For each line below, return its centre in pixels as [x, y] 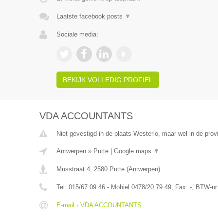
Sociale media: [77, 34]
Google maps [133, 151]
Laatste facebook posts [90, 16]
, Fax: [180, 187]
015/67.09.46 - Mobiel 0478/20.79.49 [120, 187]
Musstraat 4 [73, 169]
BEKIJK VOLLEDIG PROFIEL [108, 80]
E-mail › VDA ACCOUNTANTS [99, 205]
